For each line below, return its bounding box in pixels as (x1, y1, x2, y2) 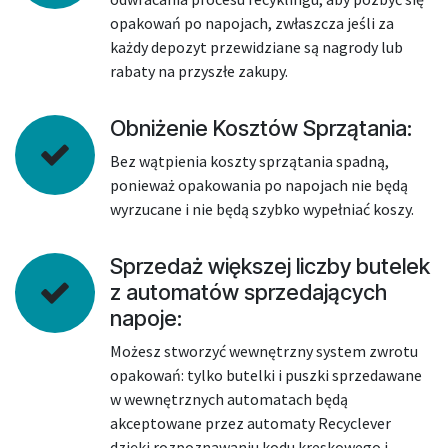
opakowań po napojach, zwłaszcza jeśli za (110, 13, 394, 33)
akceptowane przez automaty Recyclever (110, 413, 391, 433)
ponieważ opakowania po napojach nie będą (110, 175, 408, 195)
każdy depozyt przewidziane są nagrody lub (110, 37, 403, 57)
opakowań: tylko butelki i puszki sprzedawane (110, 365, 422, 385)
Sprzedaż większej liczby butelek (110, 253, 430, 279)
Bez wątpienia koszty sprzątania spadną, (110, 151, 389, 171)
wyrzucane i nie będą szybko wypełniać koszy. (110, 199, 414, 219)
